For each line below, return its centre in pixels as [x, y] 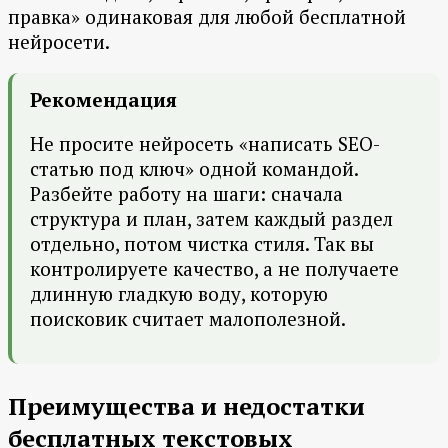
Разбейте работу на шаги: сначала [186, 194]
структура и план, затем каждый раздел [211, 219]
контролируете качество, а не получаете [214, 269]
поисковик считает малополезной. [188, 319]
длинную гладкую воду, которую [179, 294]
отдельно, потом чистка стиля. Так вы [202, 244]
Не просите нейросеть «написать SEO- [205, 144]
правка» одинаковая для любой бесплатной [207, 17]
